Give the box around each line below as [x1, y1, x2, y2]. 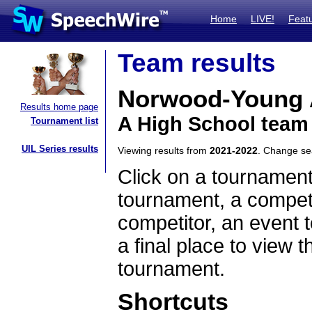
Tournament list [31, 116, 98, 126]
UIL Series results [22, 143, 98, 154]
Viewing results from [118, 145, 210, 156]
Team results [118, 49, 276, 77]
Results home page [20, 102, 98, 112]
